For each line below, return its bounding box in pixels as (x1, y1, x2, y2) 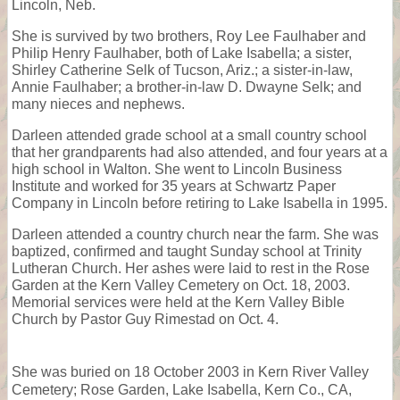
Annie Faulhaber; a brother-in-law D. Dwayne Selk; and (12, 79, 362, 95)
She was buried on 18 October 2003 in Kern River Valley (12, 363, 369, 379)
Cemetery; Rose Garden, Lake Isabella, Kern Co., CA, (12, 381, 352, 397)
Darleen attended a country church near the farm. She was (12, 226, 379, 242)
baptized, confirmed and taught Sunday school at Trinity (12, 243, 362, 259)
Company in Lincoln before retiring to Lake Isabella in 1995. (12, 195, 387, 211)
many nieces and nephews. (12, 96, 185, 112)
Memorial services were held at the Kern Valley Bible (12, 294, 345, 310)
